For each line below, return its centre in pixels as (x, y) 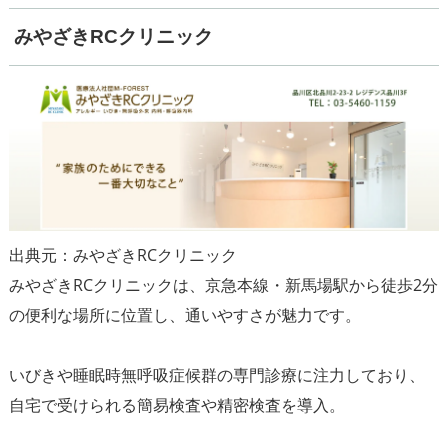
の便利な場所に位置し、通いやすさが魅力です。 (184, 315)
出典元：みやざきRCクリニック (122, 255)
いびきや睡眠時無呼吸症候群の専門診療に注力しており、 (216, 375)
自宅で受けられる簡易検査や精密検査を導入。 (176, 405)
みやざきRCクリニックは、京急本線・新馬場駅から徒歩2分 (223, 285)
